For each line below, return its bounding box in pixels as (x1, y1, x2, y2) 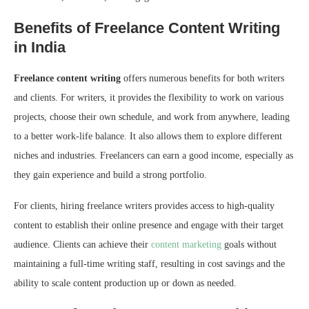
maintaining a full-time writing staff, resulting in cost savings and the (14, 259, 285, 270)
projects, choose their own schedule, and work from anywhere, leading (14, 112, 290, 123)
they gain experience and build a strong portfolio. (14, 170, 207, 181)
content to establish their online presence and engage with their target (14, 220, 283, 231)
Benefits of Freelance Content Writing (14, 19, 280, 37)
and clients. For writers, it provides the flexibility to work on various (14, 92, 283, 103)
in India (14, 39, 66, 57)
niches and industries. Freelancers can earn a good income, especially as (14, 150, 293, 161)
